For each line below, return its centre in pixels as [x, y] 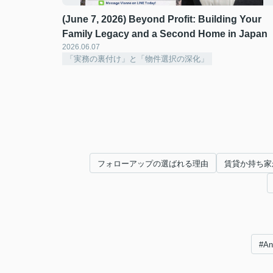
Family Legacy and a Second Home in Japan [165, 34]
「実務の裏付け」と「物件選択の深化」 [137, 59]
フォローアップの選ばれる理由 [153, 164]
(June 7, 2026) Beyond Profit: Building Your [162, 19]
